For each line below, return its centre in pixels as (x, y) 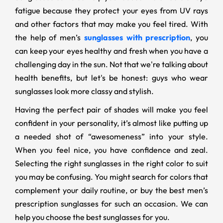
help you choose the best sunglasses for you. (92, 217)
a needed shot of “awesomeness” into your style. (111, 136)
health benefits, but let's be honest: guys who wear (111, 77)
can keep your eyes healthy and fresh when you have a (111, 51)
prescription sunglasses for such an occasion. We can (111, 203)
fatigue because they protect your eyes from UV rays (111, 10)
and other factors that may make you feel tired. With (111, 24)
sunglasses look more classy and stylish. (84, 91)
